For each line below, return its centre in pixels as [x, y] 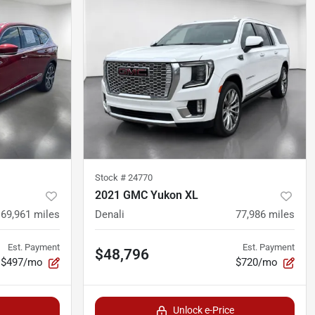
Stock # [111, 178]
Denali [110, 215]
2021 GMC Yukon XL [147, 195]
